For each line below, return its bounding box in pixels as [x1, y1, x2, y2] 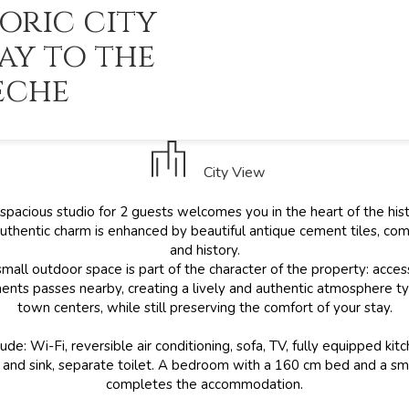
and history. [169, 241, 240, 259]
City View [203, 163, 265, 183]
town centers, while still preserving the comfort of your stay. [16, 299, 393, 317]
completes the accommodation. [106, 375, 303, 393]
